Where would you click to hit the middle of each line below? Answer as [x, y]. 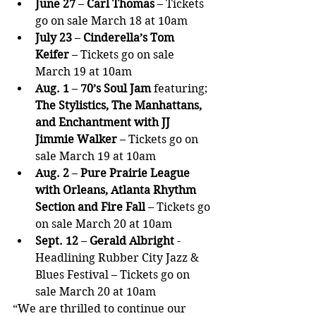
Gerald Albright [132, 241]
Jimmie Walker [76, 140]
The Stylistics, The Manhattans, [120, 106]
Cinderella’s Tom [130, 38]
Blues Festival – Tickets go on [114, 275]
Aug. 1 [52, 89]
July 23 [54, 38]
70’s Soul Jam [117, 89]
